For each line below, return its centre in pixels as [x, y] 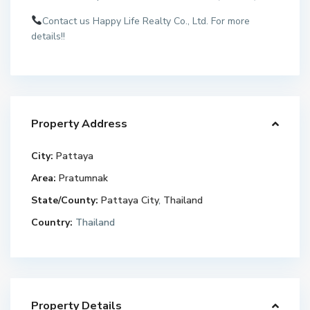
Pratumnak [84, 178]
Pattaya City [130, 200]
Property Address [80, 124]
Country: [52, 222]
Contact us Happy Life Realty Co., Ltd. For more [146, 21]
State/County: [65, 200]
